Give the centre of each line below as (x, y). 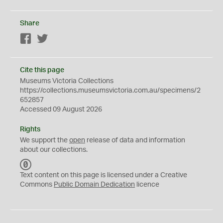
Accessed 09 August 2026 (61, 110)
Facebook (48, 39)
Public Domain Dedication (94, 185)
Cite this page (42, 70)
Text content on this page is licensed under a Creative (104, 175)
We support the (45, 140)
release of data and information (135, 140)
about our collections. (54, 150)
